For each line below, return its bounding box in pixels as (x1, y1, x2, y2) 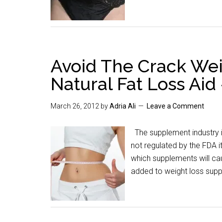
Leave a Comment (147, 102, 204, 110)
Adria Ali (110, 102, 136, 110)
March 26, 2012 (51, 102, 99, 110)
